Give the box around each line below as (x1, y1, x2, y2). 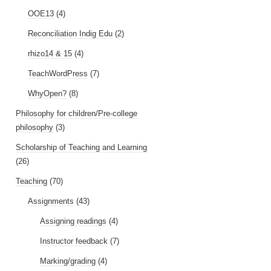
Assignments (28, 197, 74, 206)
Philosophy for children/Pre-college (16, 109, 137, 118)
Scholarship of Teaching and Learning (16, 143, 147, 152)
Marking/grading (40, 256, 96, 266)
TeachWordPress (28, 69, 88, 78)
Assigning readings (40, 217, 106, 226)
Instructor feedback (40, 237, 108, 246)
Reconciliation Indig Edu (28, 29, 113, 38)
